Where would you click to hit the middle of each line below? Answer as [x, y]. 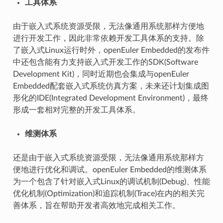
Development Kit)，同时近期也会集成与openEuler [101, 74]
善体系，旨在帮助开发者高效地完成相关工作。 [96, 206]
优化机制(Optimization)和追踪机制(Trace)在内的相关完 [109, 194]
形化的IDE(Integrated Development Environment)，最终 [111, 98]
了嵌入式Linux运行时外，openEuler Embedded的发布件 [111, 51]
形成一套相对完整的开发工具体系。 [76, 110]
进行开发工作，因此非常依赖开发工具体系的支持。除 [108, 39]
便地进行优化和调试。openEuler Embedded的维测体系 [110, 170]
